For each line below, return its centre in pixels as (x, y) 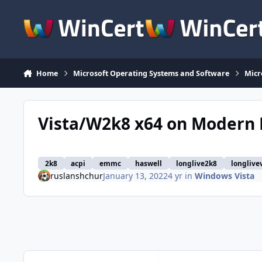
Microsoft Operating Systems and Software (151, 73)
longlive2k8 (196, 163)
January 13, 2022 (135, 175)
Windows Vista (224, 175)
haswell (149, 163)
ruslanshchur (76, 175)
